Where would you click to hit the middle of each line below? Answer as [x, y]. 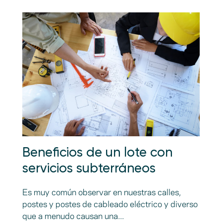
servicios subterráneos [89, 169]
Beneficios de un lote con [97, 153]
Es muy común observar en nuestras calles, [101, 193]
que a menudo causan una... [73, 216]
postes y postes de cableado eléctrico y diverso [110, 204]
